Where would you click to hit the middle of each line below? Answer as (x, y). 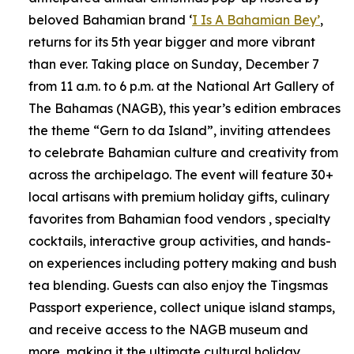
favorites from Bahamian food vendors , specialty (179, 219)
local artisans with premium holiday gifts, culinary (179, 197)
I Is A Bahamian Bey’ (256, 20)
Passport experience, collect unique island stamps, (182, 307)
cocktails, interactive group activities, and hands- (180, 241)
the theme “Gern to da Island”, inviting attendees (179, 130)
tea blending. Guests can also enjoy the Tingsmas (178, 285)
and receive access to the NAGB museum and (168, 330)
